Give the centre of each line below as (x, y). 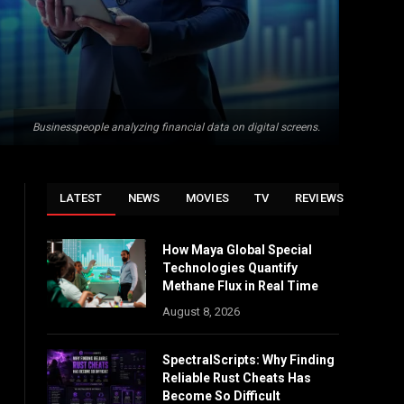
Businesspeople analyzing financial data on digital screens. (176, 127)
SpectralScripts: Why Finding (248, 360)
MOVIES (207, 198)
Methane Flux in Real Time (240, 286)
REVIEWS (319, 198)
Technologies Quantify (230, 268)
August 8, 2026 (201, 312)
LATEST (81, 198)
